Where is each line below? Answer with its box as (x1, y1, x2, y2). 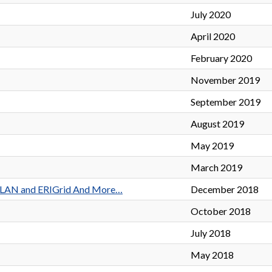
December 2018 (191, 183, 259, 195)
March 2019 (191, 161, 242, 174)
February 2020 (191, 52, 252, 64)
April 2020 (191, 30, 235, 42)
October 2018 (191, 205, 251, 217)
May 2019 (191, 140, 234, 152)
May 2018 (191, 249, 234, 261)
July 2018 (191, 227, 231, 239)
